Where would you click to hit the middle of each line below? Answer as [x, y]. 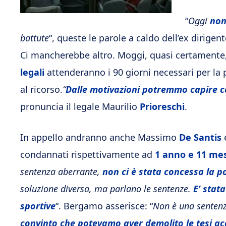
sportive [38, 206]
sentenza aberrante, [61, 172]
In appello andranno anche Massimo [100, 137]
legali [32, 72]
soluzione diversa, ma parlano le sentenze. [107, 189]
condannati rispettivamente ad [88, 154]
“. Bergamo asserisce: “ [104, 206]
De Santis [200, 137]
